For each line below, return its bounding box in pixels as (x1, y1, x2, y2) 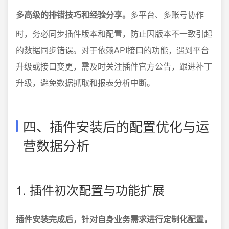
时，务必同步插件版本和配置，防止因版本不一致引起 (16, 28, 212, 39)
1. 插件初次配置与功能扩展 (16, 180, 165, 198)
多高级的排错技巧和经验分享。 (16, 9, 130, 20)
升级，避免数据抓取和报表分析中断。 (16, 77, 155, 88)
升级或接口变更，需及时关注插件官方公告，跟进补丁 (16, 60, 212, 72)
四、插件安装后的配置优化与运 (23, 117, 209, 135)
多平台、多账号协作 (130, 9, 204, 20)
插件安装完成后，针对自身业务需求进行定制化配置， (16, 213, 212, 225)
